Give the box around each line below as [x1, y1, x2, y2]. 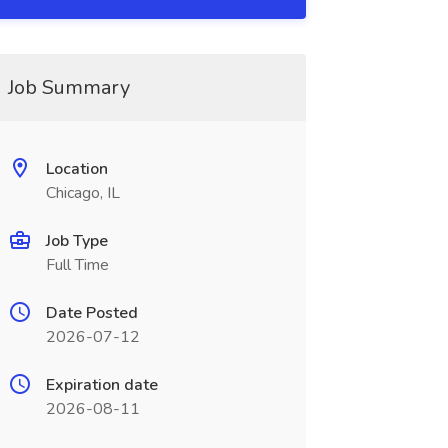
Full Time [45, 254, 109, 276]
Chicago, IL [45, 182, 120, 204]
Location [45, 158, 108, 180]
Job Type [45, 230, 108, 252]
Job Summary [7, 74, 130, 101]
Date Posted [45, 302, 138, 324]
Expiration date [45, 374, 158, 396]
